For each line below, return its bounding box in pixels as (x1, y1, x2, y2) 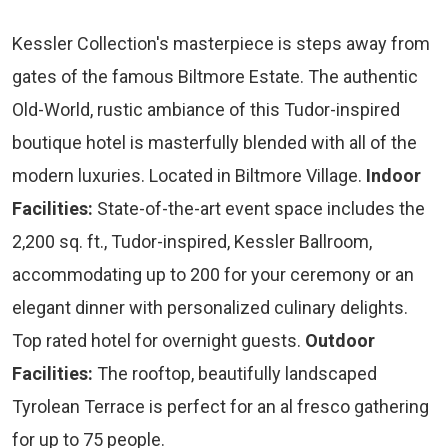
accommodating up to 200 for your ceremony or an (12, 264, 414, 286)
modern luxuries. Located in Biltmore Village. (12, 165, 366, 187)
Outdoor (305, 330, 375, 352)
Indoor (366, 165, 421, 187)
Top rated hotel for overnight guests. (12, 330, 305, 352)
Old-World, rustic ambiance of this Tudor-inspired (12, 99, 400, 121)
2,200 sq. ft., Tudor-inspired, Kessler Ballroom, (12, 231, 372, 253)
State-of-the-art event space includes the (93, 198, 425, 220)
